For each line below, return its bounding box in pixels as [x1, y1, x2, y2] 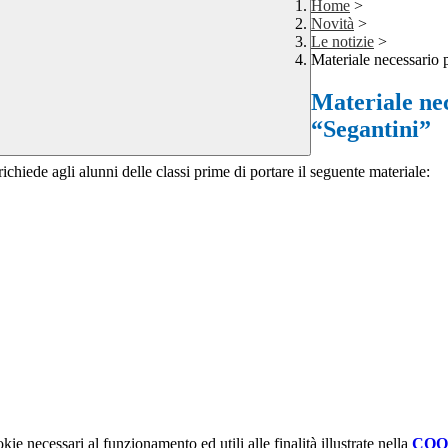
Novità [311, 15, 354, 33]
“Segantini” [311, 116, 431, 143]
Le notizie [311, 33, 374, 51]
